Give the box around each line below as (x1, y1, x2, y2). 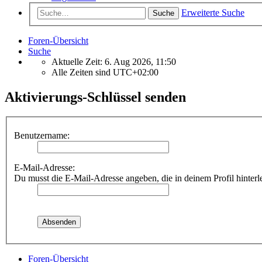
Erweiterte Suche (181, 7, 244, 18)
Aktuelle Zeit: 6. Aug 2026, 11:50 (51, 56, 176, 67)
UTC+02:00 (113, 67, 158, 77)
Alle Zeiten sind (51, 67, 113, 77)
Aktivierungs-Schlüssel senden (5, 89, 186, 105)
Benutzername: (14, 130, 70, 140)
